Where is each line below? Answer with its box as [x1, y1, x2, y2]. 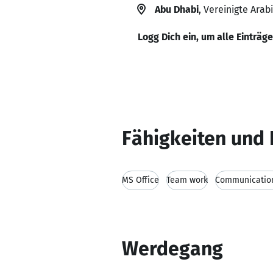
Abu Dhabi [155, 4, 199, 15]
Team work [166, 175, 208, 185]
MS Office [122, 175, 159, 185]
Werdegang [122, 237, 223, 260]
